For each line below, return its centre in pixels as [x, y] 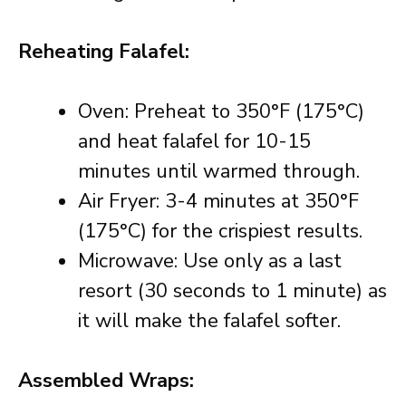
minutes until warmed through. [219, 171]
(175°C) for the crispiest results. [220, 231]
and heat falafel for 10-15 [194, 141]
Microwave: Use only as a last [210, 261]
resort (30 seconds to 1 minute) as [232, 291]
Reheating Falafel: [104, 52]
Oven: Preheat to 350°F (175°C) [221, 111]
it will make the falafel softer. [209, 321]
